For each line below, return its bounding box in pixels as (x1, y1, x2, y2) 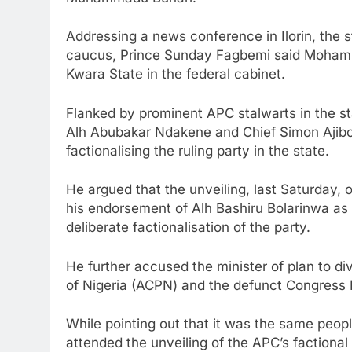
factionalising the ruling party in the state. (66, 142, 329, 159)
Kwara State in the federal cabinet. (66, 66, 285, 82)
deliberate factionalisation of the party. (66, 219, 310, 236)
